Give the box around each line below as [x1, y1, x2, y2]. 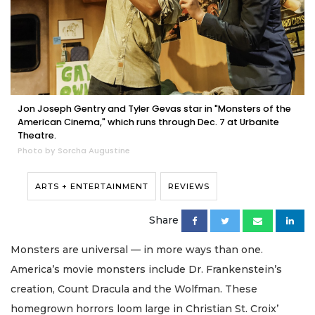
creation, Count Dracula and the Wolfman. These [11, 282, 257, 295]
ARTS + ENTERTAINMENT [35, 181, 148, 191]
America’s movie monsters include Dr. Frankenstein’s [11, 262, 282, 276]
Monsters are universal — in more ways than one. [11, 243, 263, 256]
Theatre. [18, 129, 56, 141]
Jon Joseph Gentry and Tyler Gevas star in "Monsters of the [18, 102, 291, 115]
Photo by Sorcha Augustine [18, 144, 130, 156]
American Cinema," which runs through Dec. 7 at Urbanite [18, 115, 279, 128]
